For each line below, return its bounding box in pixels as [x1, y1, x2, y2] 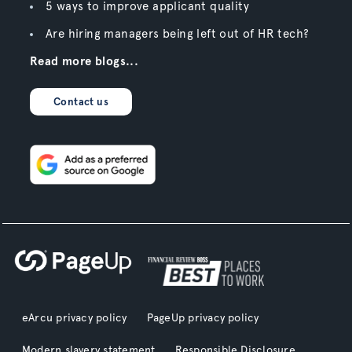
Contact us [53, 96, 108, 108]
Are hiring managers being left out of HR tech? [45, 27, 310, 42]
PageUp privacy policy [146, 310, 259, 324]
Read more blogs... [29, 54, 139, 69]
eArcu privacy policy [21, 310, 127, 324]
